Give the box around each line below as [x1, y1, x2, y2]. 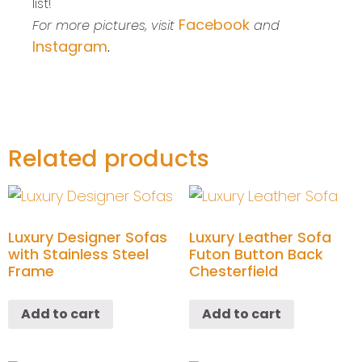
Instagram [32, 36, 107, 57]
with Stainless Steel [8, 243, 149, 264]
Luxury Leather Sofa [189, 226, 331, 247]
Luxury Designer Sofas [8, 226, 167, 247]
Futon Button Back [189, 243, 323, 264]
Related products [8, 141, 209, 175]
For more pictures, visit [32, 15, 175, 35]
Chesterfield [189, 260, 278, 281]
